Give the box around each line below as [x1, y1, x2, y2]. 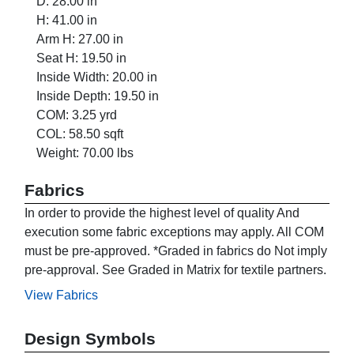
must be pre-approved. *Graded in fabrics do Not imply [24, 244, 327, 258]
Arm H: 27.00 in [36, 32, 123, 47]
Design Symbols [24, 330, 156, 349]
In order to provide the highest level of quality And [24, 206, 299, 220]
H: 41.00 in [36, 13, 97, 28]
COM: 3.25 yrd [36, 108, 117, 122]
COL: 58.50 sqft [36, 127, 123, 141]
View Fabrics [24, 288, 98, 303]
